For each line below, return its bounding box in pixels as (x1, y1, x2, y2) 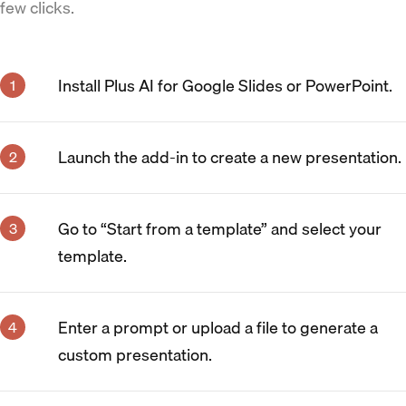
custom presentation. (58, 341, 212, 368)
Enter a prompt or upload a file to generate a (58, 314, 378, 341)
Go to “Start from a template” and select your (58, 215, 382, 242)
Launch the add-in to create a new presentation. (58, 143, 401, 170)
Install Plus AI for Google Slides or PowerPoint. (58, 72, 392, 99)
